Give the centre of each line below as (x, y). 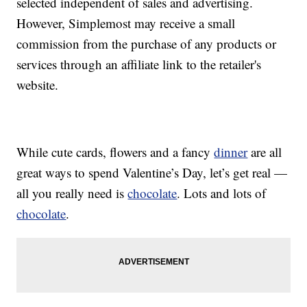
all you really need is (72, 193)
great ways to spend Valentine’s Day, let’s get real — (152, 173)
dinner (231, 152)
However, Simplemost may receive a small (126, 23)
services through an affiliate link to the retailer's (139, 64)
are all (265, 152)
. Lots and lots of (222, 193)
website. (38, 85)
